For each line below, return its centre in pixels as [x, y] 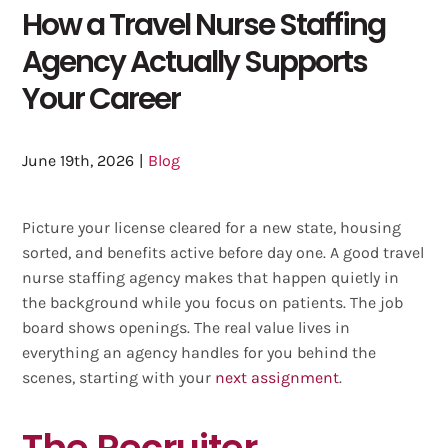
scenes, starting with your [117, 377]
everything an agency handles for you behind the [199, 352]
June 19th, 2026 [78, 160]
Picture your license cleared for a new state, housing [212, 227]
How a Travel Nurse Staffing [204, 24]
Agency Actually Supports [195, 61]
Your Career [101, 98]
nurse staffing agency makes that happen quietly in [211, 277]
